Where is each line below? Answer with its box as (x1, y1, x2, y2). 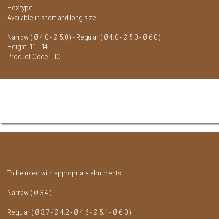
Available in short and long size (7, 13, 96, 22)
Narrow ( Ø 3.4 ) (7, 188, 52, 197)
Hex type (7, 3, 33, 13)
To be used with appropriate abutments (7, 169, 121, 178)
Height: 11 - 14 (7, 43, 48, 52)
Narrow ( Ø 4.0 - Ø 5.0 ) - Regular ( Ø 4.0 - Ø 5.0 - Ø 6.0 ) (7, 33, 161, 42)
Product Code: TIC (7, 52, 61, 62)
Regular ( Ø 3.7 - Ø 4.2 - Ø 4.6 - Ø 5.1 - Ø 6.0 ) (7, 208, 131, 217)
